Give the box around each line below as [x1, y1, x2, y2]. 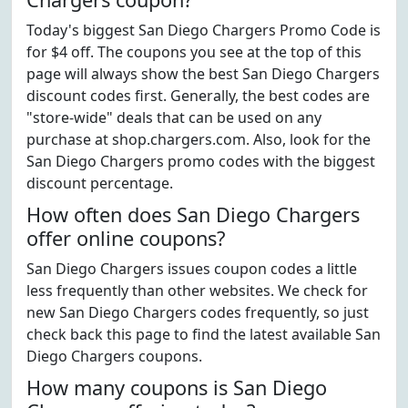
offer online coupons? [26, 225, 225, 251]
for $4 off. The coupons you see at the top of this [26, 42, 362, 62]
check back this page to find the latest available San [26, 324, 381, 344]
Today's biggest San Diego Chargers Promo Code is [26, 20, 381, 40]
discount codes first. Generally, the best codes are [26, 86, 370, 106]
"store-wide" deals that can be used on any [26, 107, 321, 127]
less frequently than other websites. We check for [26, 280, 368, 301]
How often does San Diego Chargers [26, 201, 360, 228]
